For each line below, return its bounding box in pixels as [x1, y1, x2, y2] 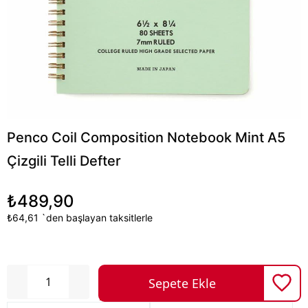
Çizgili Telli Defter [7, 153, 121, 169]
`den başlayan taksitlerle [41, 212, 153, 223]
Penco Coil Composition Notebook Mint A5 [7, 129, 285, 146]
